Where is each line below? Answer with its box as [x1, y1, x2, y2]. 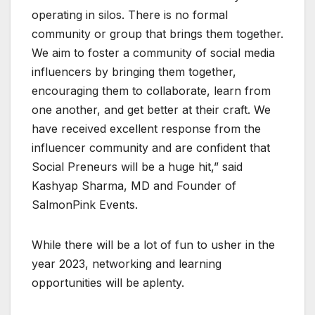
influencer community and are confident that [32, 140, 270, 155]
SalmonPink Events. [32, 197, 138, 212]
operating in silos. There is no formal [32, 7, 228, 22]
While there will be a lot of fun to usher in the [32, 237, 275, 252]
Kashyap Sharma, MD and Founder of [32, 178, 236, 193]
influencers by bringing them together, [32, 64, 236, 79]
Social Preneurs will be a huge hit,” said [32, 159, 243, 174]
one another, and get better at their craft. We [32, 102, 271, 117]
